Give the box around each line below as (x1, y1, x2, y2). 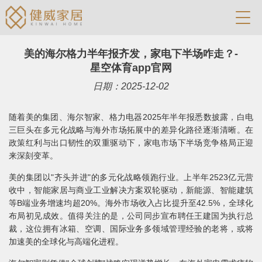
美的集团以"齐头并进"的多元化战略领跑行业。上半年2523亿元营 (9, 173, 253, 182)
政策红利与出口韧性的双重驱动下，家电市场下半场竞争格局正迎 (9, 138, 253, 147)
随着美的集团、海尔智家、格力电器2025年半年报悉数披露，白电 (9, 112, 253, 122)
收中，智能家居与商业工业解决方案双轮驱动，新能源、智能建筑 (9, 185, 253, 195)
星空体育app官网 (90, 62, 172, 74)
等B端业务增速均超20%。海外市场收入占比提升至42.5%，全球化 (9, 198, 253, 208)
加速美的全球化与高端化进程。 (9, 237, 123, 246)
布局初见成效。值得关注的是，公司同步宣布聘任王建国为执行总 (9, 211, 253, 220)
